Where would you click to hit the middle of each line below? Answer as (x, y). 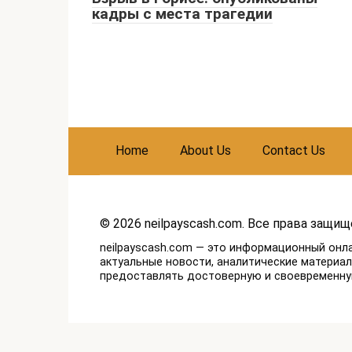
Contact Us (294, 151)
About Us (205, 151)
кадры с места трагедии (182, 14)
